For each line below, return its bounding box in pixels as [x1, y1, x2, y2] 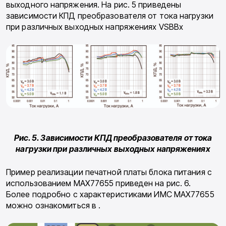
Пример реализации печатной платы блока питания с [6, 166, 212, 177]
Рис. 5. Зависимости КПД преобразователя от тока [14, 132, 212, 143]
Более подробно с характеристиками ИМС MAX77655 [6, 189, 214, 199]
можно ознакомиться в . [6, 200, 101, 210]
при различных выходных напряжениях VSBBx [6, 22, 184, 32]
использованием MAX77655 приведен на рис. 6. [6, 178, 191, 188]
